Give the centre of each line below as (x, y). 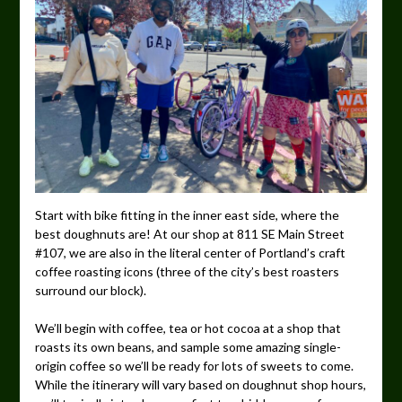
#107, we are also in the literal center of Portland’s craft (190, 253)
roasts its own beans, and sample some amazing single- (188, 347)
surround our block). (90, 291)
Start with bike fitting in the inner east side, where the (187, 215)
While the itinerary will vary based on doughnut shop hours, (200, 385)
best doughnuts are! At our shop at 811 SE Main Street (189, 234)
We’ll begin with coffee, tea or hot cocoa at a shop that (188, 328)
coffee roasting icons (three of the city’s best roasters (187, 272)
